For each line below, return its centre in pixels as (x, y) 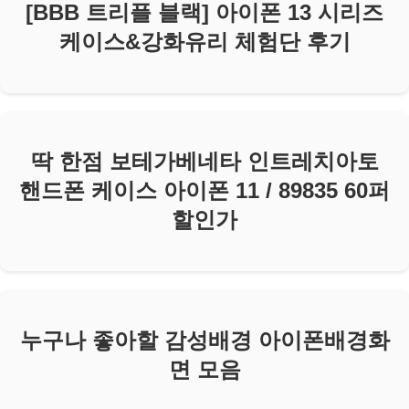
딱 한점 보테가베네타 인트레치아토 (204, 162)
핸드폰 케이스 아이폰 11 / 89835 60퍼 (204, 191)
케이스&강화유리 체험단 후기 (204, 41)
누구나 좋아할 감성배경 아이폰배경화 (204, 341)
